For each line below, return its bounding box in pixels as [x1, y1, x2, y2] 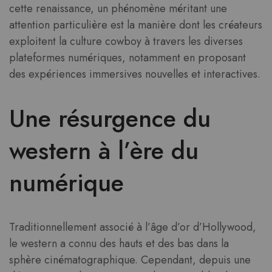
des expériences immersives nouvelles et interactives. [9, 66, 260, 82]
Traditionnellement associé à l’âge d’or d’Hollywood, [9, 219, 256, 236]
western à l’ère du [9, 133, 199, 169]
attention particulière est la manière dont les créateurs [9, 17, 262, 33]
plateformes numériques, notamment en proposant [9, 50, 246, 66]
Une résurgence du [9, 101, 211, 137]
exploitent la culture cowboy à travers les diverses [9, 33, 243, 49]
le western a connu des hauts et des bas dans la [9, 236, 229, 252]
